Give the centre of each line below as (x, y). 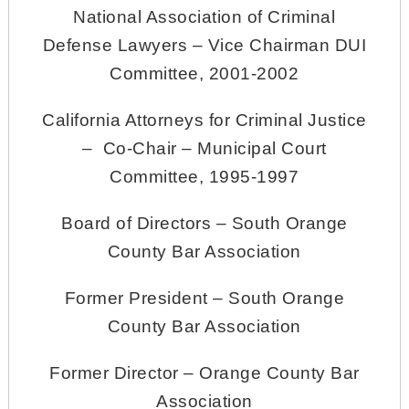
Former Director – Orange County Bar (204, 373)
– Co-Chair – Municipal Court (204, 149)
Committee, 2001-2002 (204, 74)
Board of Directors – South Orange (204, 224)
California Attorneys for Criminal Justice (204, 121)
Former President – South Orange (204, 299)
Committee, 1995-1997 (204, 177)
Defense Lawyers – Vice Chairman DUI (204, 46)
